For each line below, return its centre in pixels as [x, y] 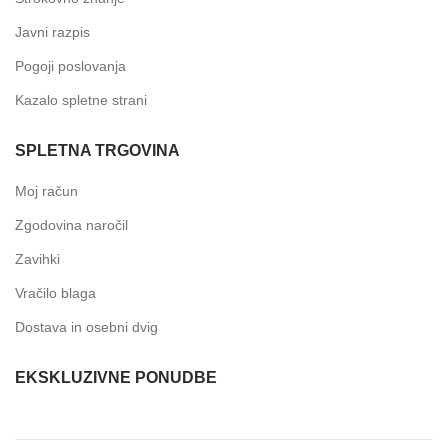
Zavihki [37, 258]
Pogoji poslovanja [70, 65]
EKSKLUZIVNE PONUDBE [116, 377]
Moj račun [46, 190]
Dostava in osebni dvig [86, 326]
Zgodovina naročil [71, 224]
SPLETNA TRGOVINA [97, 150]
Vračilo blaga [55, 292]
